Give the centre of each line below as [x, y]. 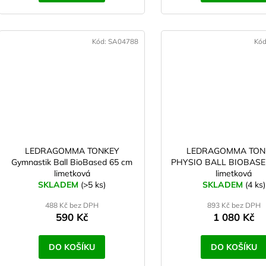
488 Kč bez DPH [72, 205]
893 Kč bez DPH [234, 205]
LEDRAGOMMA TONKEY [72, 151]
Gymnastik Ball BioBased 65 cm [72, 162]
